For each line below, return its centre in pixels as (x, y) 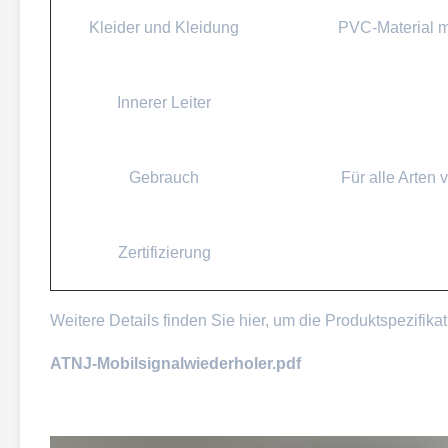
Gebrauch (164, 177)
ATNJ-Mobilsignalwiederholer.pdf (175, 363)
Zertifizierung (164, 252)
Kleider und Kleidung (164, 27)
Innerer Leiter (164, 102)
